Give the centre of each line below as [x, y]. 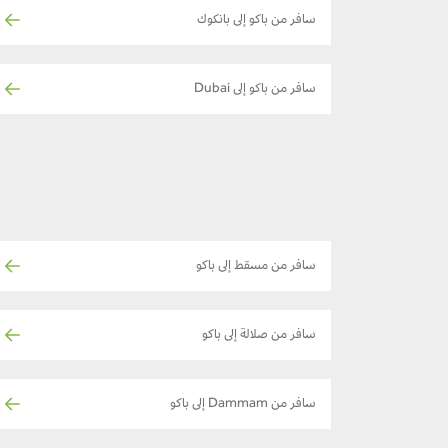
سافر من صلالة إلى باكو [259, 335]
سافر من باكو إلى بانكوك [256, 20]
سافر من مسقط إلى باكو [256, 266]
